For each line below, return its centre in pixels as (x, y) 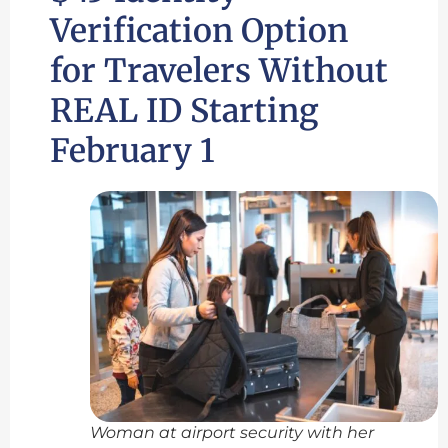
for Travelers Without (219, 71)
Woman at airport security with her (232, 432)
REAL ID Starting (184, 111)
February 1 (132, 151)
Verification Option (199, 31)
